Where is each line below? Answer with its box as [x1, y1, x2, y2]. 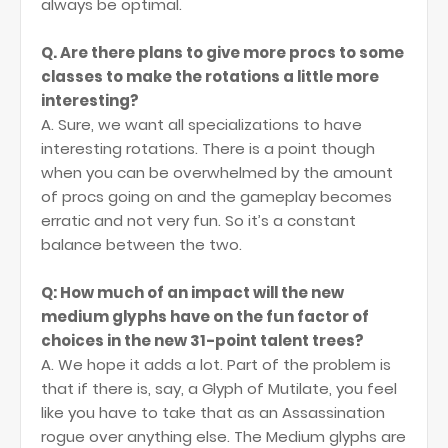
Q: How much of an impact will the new [41, 282, 344, 303]
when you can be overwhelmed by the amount [41, 162, 393, 183]
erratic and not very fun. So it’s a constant [41, 210, 356, 231]
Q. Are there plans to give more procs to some [41, 42, 404, 63]
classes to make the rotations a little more [41, 66, 379, 87]
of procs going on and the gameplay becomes [41, 186, 392, 207]
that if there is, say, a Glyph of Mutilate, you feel [41, 378, 397, 399]
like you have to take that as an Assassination [41, 402, 385, 423]
